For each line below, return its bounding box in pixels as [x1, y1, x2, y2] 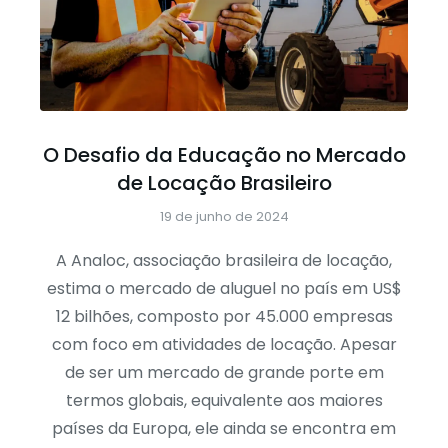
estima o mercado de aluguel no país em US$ [46, 276, 402, 300]
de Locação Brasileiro [116, 168, 332, 197]
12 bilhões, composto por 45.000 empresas [55, 304, 393, 328]
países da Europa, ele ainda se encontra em [52, 416, 396, 440]
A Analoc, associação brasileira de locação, [56, 248, 392, 272]
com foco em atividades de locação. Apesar [51, 332, 397, 356]
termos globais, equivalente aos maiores [65, 388, 383, 412]
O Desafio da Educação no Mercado [42, 140, 406, 169]
